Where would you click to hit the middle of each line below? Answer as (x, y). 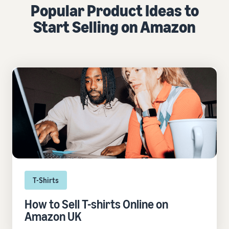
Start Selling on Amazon (114, 27)
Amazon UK (53, 216)
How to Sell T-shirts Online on (96, 204)
